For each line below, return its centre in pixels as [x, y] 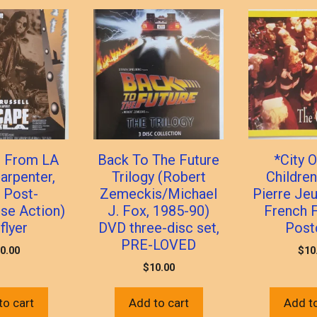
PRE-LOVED [158, 244]
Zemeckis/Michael [158, 194]
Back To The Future [158, 160]
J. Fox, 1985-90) [158, 211]
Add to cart [158, 302]
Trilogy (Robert [158, 177]
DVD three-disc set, [158, 227]
